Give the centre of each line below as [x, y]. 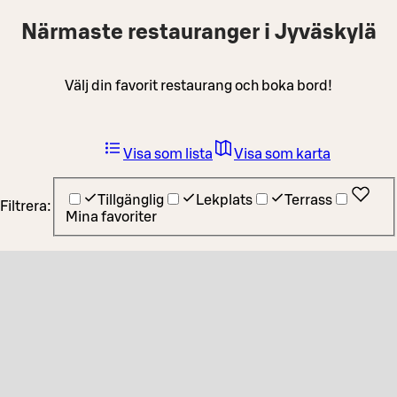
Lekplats [224, 201]
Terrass [308, 201]
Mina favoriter [111, 218]
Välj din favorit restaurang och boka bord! [198, 86]
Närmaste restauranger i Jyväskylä [198, 32]
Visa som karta [282, 154]
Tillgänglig [131, 201]
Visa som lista [168, 154]
